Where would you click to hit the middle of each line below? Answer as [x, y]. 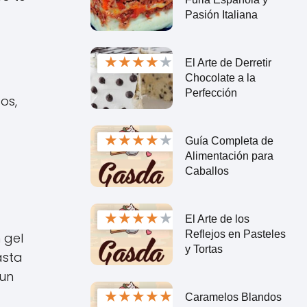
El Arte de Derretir [228, 62]
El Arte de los [217, 219]
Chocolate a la [220, 77]
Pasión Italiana [221, 14]
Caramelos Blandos [233, 297]
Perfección [211, 93]
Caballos [207, 171]
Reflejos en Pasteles [235, 234]
